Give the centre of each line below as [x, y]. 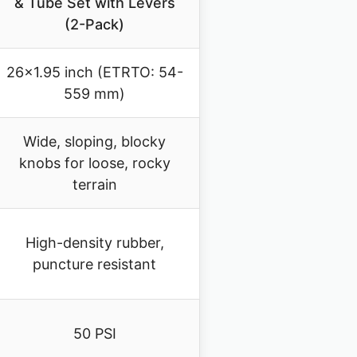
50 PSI [94, 334]
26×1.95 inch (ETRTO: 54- [94, 73]
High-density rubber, [94, 243]
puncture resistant [94, 265]
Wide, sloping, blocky [94, 142]
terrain [94, 185]
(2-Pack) [94, 25]
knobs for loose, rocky [94, 163]
